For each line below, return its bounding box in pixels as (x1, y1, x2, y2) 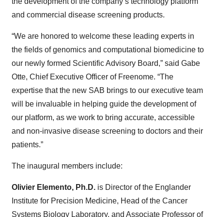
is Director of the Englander (95, 183, 191, 191)
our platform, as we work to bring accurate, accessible (12, 113, 195, 122)
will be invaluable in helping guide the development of (12, 100, 196, 108)
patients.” (12, 140, 43, 149)
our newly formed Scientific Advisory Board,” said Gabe (12, 59, 200, 67)
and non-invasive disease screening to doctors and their (12, 127, 203, 135)
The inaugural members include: (12, 162, 123, 170)
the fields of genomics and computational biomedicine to (12, 46, 204, 54)
